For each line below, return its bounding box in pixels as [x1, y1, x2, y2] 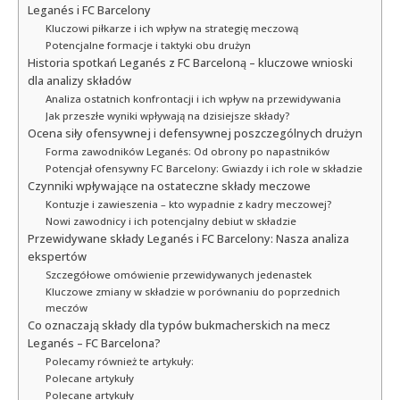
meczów [45, 300, 87, 314]
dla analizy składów [28, 72, 131, 88]
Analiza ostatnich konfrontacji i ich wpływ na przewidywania [45, 91, 341, 105]
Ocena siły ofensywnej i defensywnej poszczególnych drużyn [28, 125, 362, 141]
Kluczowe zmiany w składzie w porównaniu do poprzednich [45, 284, 340, 298]
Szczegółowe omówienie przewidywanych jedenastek [45, 267, 312, 281]
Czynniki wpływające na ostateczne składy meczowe [28, 178, 311, 194]
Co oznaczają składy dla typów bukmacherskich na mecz [28, 317, 330, 333]
